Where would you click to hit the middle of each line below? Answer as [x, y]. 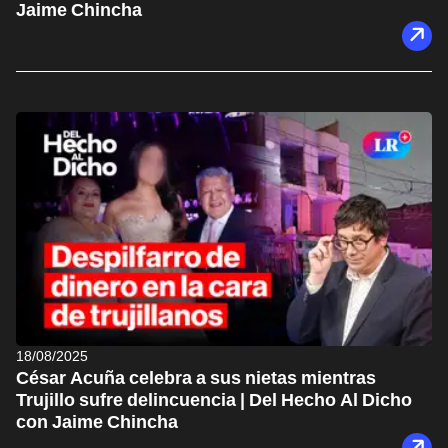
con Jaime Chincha [97, 421]
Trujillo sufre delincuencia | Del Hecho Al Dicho [214, 399]
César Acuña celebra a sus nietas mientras [196, 377]
